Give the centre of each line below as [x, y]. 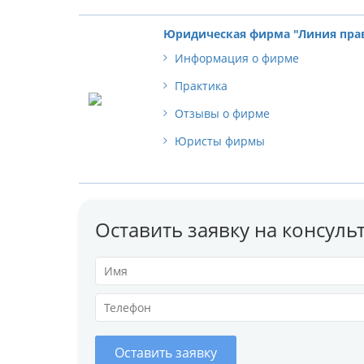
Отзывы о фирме [222, 113]
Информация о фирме [237, 58]
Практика [201, 85]
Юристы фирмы [220, 141]
